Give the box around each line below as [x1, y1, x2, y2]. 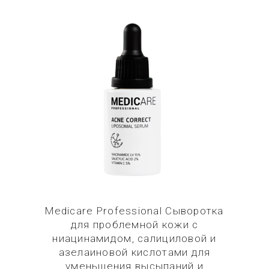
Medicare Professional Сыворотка [45, 205, 224, 217]
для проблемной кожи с [70, 219, 199, 231]
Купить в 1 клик [82, 106, 187, 116]
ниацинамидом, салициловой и [52, 232, 217, 244]
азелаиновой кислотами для [58, 246, 211, 258]
